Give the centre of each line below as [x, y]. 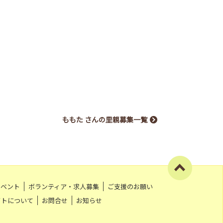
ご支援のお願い [130, 186]
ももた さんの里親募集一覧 [105, 119]
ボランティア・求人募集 [64, 186]
